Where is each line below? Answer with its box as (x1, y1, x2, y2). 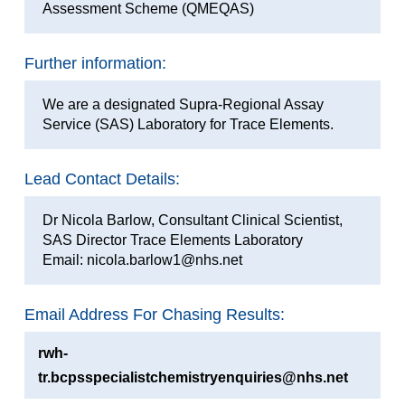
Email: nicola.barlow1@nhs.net (42, 251, 242, 268)
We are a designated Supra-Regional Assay (42, 96, 324, 112)
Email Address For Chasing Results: (24, 305, 285, 324)
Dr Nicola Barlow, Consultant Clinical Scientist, (42, 212, 343, 228)
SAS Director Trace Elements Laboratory (42, 231, 303, 248)
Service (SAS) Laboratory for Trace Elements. (42, 116, 334, 132)
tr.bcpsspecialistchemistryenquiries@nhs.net (37, 369, 348, 385)
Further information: (24, 53, 166, 72)
